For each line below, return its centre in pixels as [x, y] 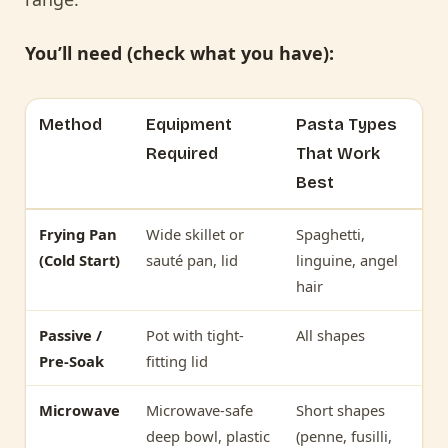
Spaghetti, [330, 233]
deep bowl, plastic [208, 435]
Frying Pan [78, 233]
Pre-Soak [71, 360]
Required [182, 153]
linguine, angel [347, 259]
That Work [338, 153]
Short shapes [340, 409]
